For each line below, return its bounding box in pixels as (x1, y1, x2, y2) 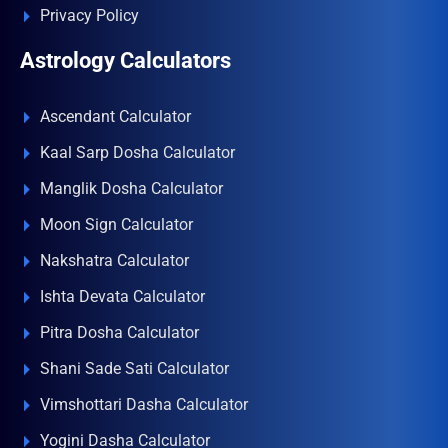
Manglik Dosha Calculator (40, 179, 223, 198)
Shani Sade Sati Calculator (40, 359, 229, 378)
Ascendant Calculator (40, 107, 191, 126)
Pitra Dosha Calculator (40, 323, 199, 342)
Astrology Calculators (20, 48, 231, 73)
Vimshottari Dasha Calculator (40, 395, 248, 414)
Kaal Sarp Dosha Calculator (40, 143, 235, 162)
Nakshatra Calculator (40, 251, 189, 270)
